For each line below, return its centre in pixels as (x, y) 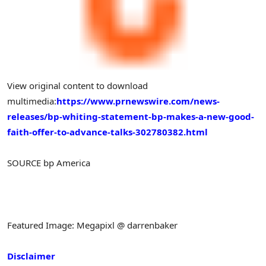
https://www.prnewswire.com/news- (138, 101)
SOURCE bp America (49, 163)
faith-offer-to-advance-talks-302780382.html (107, 132)
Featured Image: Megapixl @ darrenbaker (92, 225)
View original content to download (77, 85)
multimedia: (32, 101)
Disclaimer (31, 256)
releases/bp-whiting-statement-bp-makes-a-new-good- (131, 116)
